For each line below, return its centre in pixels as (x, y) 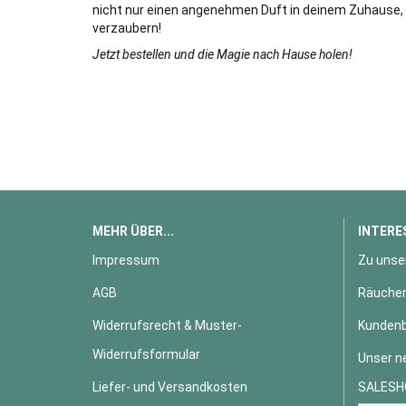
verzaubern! (127, 28)
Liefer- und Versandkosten (170, 387)
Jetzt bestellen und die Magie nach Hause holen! (222, 54)
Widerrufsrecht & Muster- (167, 325)
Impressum (126, 260)
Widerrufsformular (146, 354)
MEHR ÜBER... (133, 231)
